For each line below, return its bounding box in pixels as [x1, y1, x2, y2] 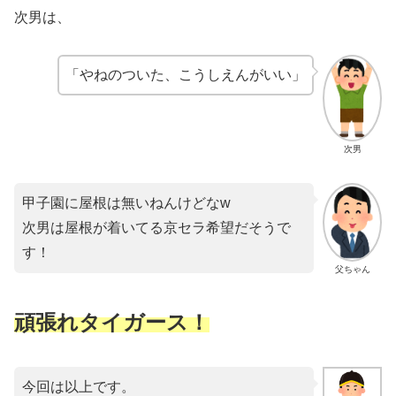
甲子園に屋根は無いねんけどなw [22, 195, 231, 211]
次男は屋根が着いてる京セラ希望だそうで [22, 220, 291, 236]
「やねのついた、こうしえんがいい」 [65, 67, 307, 83]
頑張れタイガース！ [14, 309, 209, 334]
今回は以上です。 [22, 378, 135, 394]
